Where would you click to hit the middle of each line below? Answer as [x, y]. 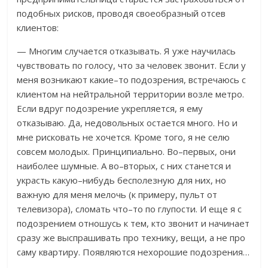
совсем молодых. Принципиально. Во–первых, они [127, 152]
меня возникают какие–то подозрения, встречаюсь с [132, 80]
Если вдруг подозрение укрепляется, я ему [110, 109]
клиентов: [38, 28]
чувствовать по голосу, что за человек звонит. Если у [132, 66]
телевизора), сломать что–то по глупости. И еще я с [130, 209]
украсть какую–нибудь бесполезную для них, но [122, 180]
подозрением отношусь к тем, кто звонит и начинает [133, 223]
